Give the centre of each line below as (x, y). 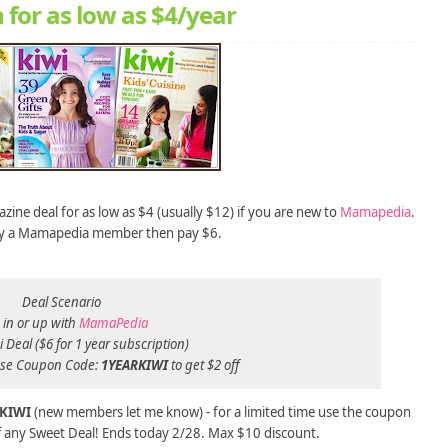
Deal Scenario (61, 301)
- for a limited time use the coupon (308, 411)
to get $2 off (203, 364)
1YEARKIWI (134, 364)
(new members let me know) (116, 411)
